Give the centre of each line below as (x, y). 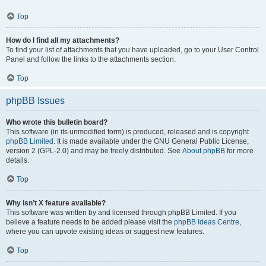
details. (18, 160)
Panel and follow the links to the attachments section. (91, 59)
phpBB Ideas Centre (207, 222)
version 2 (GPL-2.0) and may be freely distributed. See (94, 151)
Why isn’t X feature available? (56, 203)
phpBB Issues (35, 101)
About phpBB (204, 151)
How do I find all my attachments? (63, 40)
